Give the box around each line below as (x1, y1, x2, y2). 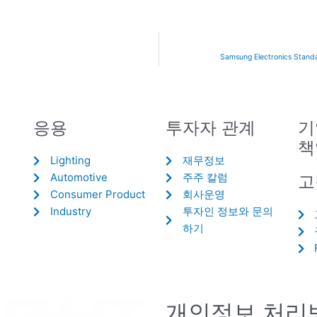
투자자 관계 (165, 117, 255, 138)
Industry (50, 204, 92, 218)
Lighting (50, 154, 91, 167)
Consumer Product (50, 188, 146, 201)
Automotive (50, 171, 108, 184)
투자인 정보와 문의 (182, 204, 273, 218)
